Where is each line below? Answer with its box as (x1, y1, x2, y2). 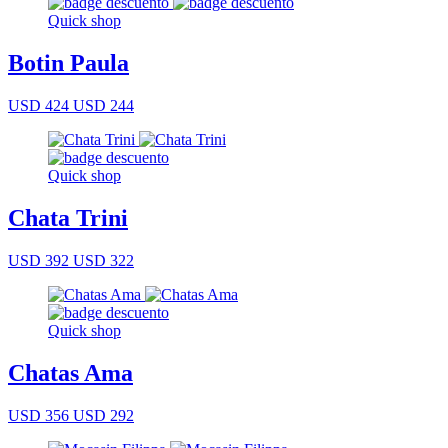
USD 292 (69, 406, 134, 424)
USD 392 (8, 251, 69, 269)
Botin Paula (8, 50, 129, 77)
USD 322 (69, 251, 134, 269)
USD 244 (69, 97, 134, 115)
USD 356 (8, 406, 69, 424)
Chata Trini (8, 204, 128, 231)
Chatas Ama (8, 359, 133, 386)
